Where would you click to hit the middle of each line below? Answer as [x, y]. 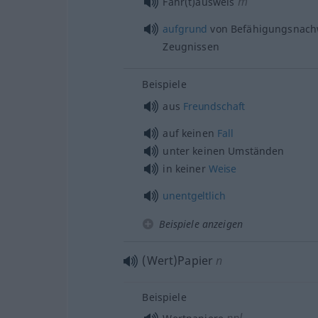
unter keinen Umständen [224, 150]
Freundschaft [214, 106]
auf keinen [190, 133]
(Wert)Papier [178, 260]
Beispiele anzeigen [201, 224]
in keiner [186, 168]
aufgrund [185, 29]
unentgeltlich [194, 195]
